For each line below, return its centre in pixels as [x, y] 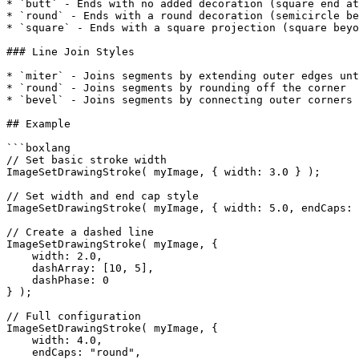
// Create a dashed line [80, 232]
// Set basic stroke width [87, 160]
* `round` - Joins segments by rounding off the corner [176, 88]
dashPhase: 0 [19, 280]
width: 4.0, [19, 340]
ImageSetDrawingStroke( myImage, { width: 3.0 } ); [163, 172]
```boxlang [38, 148]
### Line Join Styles [71, 52]
